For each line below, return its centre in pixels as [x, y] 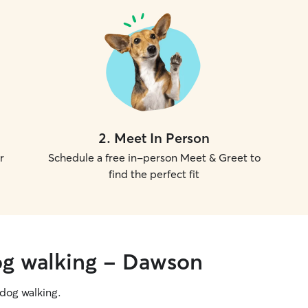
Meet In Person [162, 138]
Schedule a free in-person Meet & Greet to [154, 157]
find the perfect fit [154, 174]
